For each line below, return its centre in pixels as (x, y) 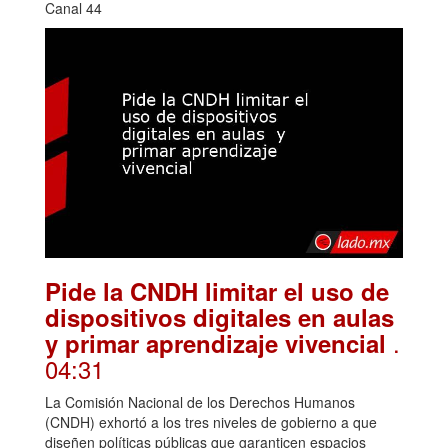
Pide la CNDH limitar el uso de (217, 291)
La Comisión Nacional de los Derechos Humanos (200, 402)
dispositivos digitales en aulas (219, 317)
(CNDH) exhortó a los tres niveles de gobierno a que (211, 422)
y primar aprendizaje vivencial (219, 343)
